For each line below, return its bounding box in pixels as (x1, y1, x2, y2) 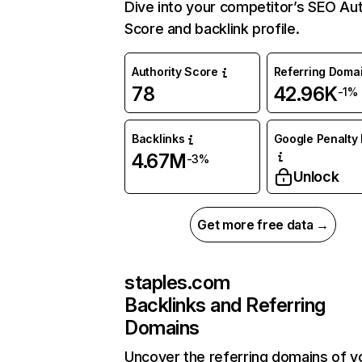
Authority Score (132, 65, 218, 79)
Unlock (293, 168, 339, 186)
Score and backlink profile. (124, 20, 300, 38)
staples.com (124, 271, 230, 295)
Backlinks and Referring (124, 293, 326, 318)
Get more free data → (197, 217, 329, 234)
